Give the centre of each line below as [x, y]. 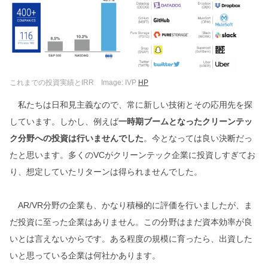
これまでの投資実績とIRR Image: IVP [74, 83]
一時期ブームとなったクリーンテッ [185, 122]
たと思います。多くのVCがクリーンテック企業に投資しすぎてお [133, 155]
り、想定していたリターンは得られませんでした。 [106, 172]
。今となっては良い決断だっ [198, 138]
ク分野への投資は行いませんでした [77, 138]
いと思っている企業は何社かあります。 [85, 256]
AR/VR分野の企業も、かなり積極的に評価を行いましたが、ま [131, 205]
